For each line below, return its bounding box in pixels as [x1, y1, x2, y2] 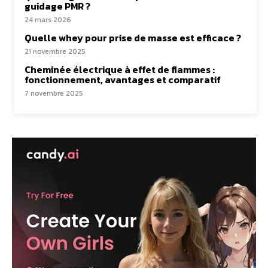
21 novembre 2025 [25, 45, 86, 57]
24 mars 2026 [25, 14, 71, 25]
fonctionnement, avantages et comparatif [25, 72, 221, 87]
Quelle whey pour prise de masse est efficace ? [25, 30, 241, 45]
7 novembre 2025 [25, 87, 83, 99]
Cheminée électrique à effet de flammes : [25, 62, 215, 77]
